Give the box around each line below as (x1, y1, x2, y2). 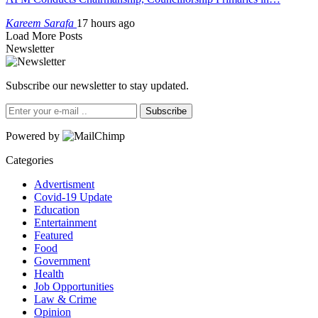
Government (34, 254, 90, 267)
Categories (6, 153, 53, 166)
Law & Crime (34, 292, 97, 305)
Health (34, 267, 64, 280)
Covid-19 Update (34, 190, 112, 203)
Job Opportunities (34, 280, 114, 292)
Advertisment (34, 177, 94, 190)
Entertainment (34, 216, 97, 229)
